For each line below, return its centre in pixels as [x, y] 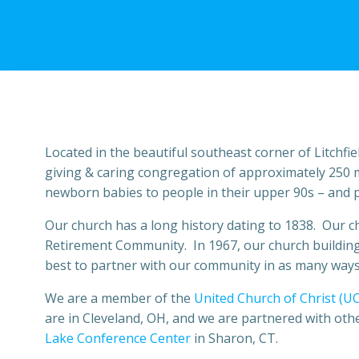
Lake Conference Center [118, 338]
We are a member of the [119, 298]
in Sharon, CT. [234, 338]
